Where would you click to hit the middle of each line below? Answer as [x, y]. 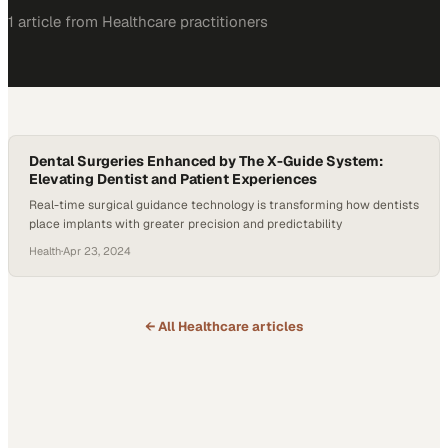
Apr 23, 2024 [97, 251]
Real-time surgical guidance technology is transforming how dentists [224, 205]
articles [276, 326]
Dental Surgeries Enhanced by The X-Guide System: [206, 161]
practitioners [222, 21]
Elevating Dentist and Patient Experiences [173, 179]
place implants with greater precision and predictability [185, 224]
